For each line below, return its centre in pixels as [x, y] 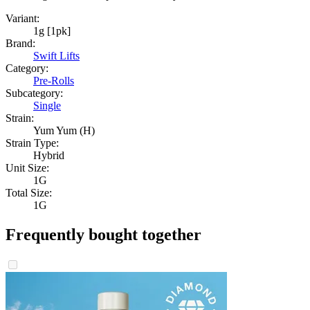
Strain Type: [32, 143]
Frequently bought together [103, 235]
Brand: [20, 44]
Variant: [22, 19]
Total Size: [29, 193]
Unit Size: [27, 168]
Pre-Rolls [54, 81]
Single [47, 106]
